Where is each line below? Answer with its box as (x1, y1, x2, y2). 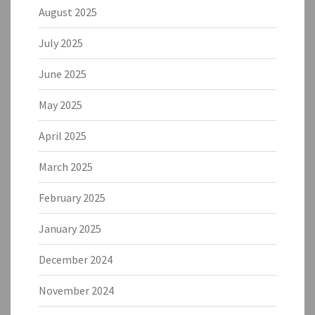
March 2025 (39, 159, 93, 174)
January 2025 (39, 221, 101, 236)
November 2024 (39, 283, 114, 297)
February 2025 (39, 190, 105, 205)
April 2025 (39, 128, 86, 143)
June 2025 (39, 66, 86, 81)
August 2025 (39, 4, 97, 19)
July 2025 (39, 35, 83, 50)
